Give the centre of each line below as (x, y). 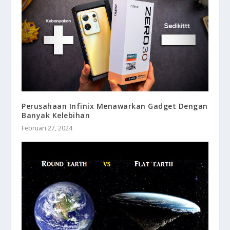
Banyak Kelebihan (56, 115)
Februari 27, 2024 (47, 128)
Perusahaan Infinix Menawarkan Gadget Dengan (115, 106)
